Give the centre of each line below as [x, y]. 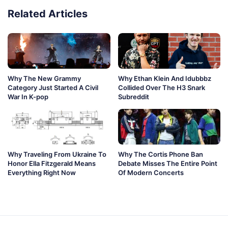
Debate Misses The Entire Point [167, 164]
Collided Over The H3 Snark [161, 88]
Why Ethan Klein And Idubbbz [164, 79]
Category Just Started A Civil [53, 88]
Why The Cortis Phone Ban [160, 154]
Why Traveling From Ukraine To [57, 154]
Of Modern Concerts [151, 173]
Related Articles [48, 14]
